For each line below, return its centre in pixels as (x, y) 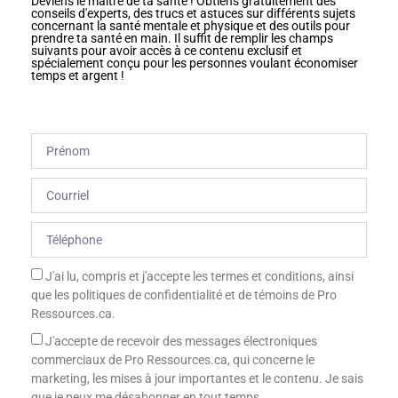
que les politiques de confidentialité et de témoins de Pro (184, 295)
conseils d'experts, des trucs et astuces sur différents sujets (193, 14)
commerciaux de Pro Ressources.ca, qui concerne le (173, 360)
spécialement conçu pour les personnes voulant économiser (195, 64)
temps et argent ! (78, 76)
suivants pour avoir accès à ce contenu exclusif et (167, 51)
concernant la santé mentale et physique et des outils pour (191, 26)
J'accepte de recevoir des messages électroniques (181, 342)
